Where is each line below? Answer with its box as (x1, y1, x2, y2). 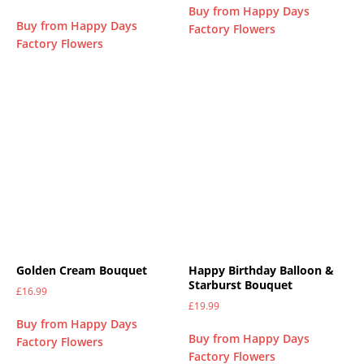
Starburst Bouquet (188, 277, 293, 293)
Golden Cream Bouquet (16, 262, 147, 279)
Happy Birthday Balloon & (188, 262, 335, 279)
